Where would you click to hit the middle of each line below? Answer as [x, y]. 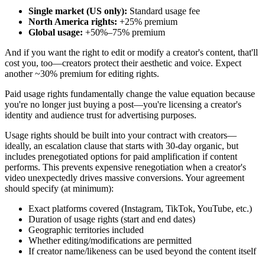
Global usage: [56, 33]
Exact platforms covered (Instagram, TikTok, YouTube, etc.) [140, 209]
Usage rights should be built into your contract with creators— [121, 135]
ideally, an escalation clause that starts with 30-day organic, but [122, 146]
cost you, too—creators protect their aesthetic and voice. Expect [123, 63]
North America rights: [74, 22]
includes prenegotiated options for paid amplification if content [121, 157]
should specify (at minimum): [59, 189]
